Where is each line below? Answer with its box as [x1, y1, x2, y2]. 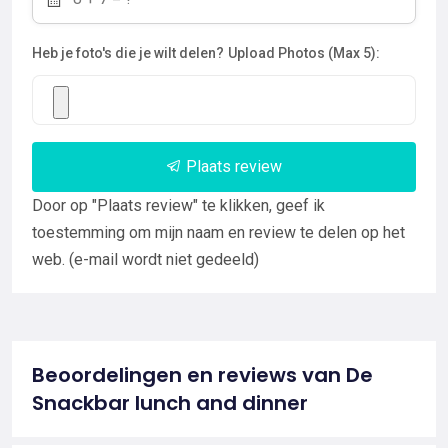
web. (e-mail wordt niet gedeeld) [32, 249, 259, 269]
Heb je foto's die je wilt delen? [32, 44, 224, 61]
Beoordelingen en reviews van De [32, 360, 373, 389]
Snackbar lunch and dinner [32, 388, 308, 417]
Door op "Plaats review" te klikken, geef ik [32, 195, 325, 215]
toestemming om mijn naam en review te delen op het [32, 222, 405, 242]
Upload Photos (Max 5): [228, 44, 380, 61]
